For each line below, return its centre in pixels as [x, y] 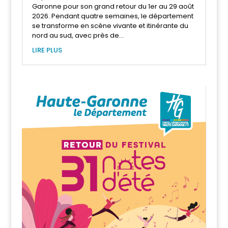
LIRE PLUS [47, 50]
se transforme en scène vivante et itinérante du [110, 25]
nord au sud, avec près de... [78, 35]
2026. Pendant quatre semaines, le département [112, 16]
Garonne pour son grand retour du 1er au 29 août [113, 6]
